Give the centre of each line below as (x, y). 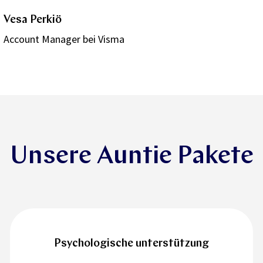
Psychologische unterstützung (131, 244)
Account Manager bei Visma (64, 39)
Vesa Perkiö (32, 21)
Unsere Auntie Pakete (131, 157)
